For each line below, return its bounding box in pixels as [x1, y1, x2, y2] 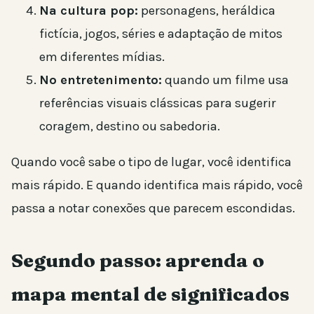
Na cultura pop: [39, 2, 138, 18]
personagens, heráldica [138, 2, 275, 18]
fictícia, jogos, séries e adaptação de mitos [39, 25, 282, 41]
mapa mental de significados [11, 282, 289, 306]
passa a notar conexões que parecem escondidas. [11, 200, 295, 217]
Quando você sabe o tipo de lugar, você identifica [11, 154, 292, 170]
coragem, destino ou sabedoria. [39, 118, 220, 134]
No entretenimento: [39, 71, 162, 88]
